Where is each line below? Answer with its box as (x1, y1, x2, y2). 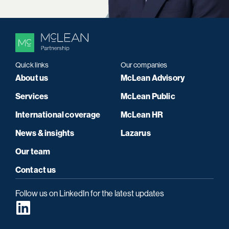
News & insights (15, 128, 75, 139)
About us (15, 73, 49, 83)
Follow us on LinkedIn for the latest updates (15, 189, 164, 199)
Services (15, 91, 49, 102)
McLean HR (120, 110, 164, 120)
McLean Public (120, 91, 175, 102)
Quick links (15, 61, 49, 70)
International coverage (15, 110, 101, 120)
